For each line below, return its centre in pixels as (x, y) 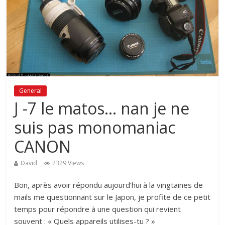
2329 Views (68, 163)
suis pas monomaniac (95, 127)
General (31, 90)
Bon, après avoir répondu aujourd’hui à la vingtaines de (109, 185)
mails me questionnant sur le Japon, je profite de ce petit (113, 197)
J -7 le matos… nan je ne (102, 108)
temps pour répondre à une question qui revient (98, 209)
